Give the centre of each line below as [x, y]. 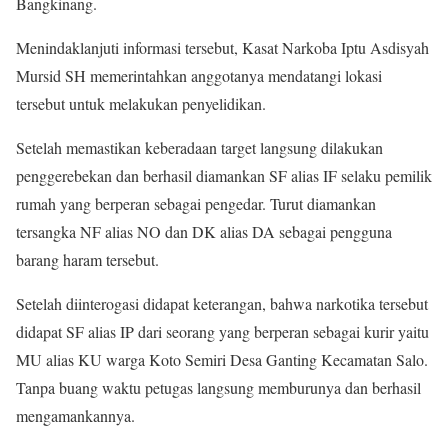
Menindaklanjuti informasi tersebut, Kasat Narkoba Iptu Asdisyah [222, 47]
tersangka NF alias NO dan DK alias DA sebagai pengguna [204, 231]
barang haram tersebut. [87, 259]
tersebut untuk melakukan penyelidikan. [141, 103]
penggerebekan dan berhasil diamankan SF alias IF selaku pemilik [224, 175]
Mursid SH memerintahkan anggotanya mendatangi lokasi [199, 75]
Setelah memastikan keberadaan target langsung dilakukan [199, 147]
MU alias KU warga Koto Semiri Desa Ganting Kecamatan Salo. [222, 359]
